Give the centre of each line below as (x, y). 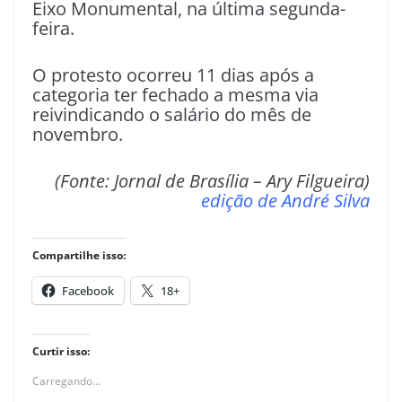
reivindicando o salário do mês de (172, 114)
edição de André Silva (285, 200)
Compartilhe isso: (79, 255)
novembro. (78, 134)
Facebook (88, 290)
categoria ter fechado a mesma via (175, 94)
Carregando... (66, 380)
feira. (53, 28)
